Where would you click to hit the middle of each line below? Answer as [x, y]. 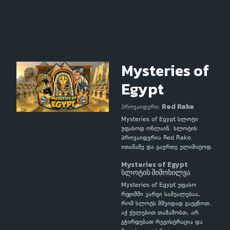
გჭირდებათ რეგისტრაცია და [162, 223]
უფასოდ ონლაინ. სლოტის [159, 129]
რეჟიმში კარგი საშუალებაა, [161, 195]
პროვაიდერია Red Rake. [157, 138]
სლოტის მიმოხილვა [156, 173]
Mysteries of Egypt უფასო [159, 186]
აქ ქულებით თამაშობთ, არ [160, 213]
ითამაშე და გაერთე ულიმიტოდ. [167, 148]
